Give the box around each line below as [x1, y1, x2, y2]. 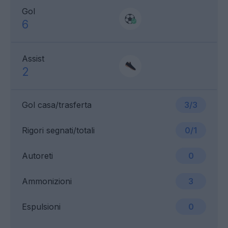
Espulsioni [22, 202, 61, 212]
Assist [22, 53, 44, 64]
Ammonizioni [22, 176, 72, 187]
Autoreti [22, 151, 53, 161]
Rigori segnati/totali [22, 125, 95, 136]
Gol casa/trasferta [22, 100, 92, 110]
